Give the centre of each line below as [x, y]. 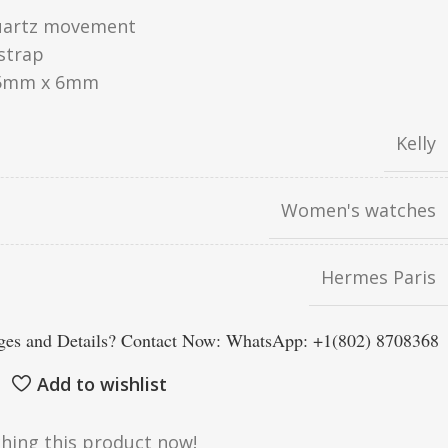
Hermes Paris [378, 277]
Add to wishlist [101, 383]
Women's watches [358, 210]
